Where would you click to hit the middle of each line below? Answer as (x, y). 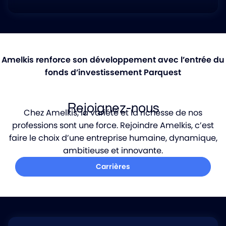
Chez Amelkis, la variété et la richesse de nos (113, 113)
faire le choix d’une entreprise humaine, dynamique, (113, 138)
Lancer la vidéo (109, 78)
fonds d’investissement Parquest (113, 72)
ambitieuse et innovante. (113, 151)
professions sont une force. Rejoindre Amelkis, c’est (113, 125)
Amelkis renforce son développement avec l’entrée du (113, 60)
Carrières (113, 166)
